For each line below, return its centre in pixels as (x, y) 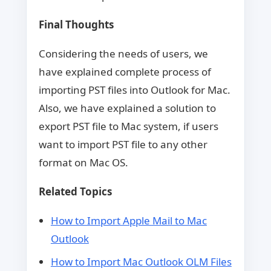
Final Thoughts (76, 24)
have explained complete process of (125, 72)
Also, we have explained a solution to (127, 108)
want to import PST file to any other (123, 144)
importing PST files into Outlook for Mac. (134, 90)
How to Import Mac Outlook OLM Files (141, 262)
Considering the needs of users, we (123, 54)
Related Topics (75, 191)
